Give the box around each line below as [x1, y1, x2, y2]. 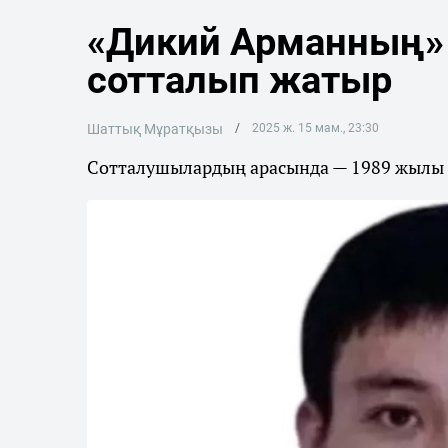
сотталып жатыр [87, 58, 392, 102]
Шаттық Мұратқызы [87, 121, 223, 137]
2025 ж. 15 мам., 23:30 [251, 121, 379, 135]
